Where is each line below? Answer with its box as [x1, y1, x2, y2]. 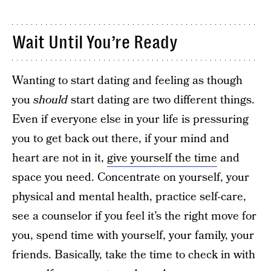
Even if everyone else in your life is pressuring [12, 111, 249, 128]
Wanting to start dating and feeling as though [12, 73, 243, 89]
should [33, 92, 68, 108]
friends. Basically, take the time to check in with [12, 247, 255, 263]
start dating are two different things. [68, 92, 255, 108]
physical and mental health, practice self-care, [12, 189, 246, 205]
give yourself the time [107, 150, 217, 166]
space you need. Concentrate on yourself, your [12, 169, 249, 186]
